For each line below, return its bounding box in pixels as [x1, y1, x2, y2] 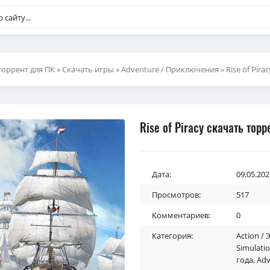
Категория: [152, 230, 193, 241]
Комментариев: [152, 210, 210, 221]
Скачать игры [62, 64, 114, 75]
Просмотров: [152, 189, 201, 200]
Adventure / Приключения [121, 64, 219, 75]
